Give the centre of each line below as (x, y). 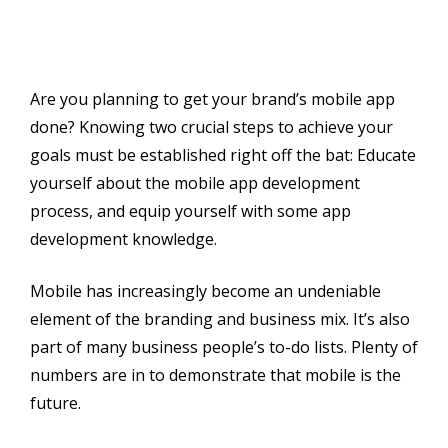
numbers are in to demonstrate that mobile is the (215, 374)
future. (55, 402)
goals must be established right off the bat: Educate (223, 154)
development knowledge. (123, 238)
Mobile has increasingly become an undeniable (205, 290)
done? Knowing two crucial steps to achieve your (211, 126)
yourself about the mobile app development (195, 182)
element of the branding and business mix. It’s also (220, 318)
